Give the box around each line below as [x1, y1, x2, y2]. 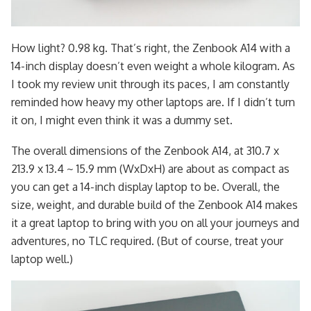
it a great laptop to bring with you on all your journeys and [11, 215, 299, 230]
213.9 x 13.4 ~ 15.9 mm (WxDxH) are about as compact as [11, 161, 289, 176]
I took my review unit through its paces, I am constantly [11, 76, 289, 91]
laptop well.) [11, 251, 73, 266]
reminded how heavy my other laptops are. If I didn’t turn [11, 94, 295, 109]
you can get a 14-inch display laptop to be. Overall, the [11, 179, 280, 194]
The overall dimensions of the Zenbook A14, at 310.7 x [11, 143, 279, 158]
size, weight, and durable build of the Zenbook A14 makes [11, 197, 298, 212]
